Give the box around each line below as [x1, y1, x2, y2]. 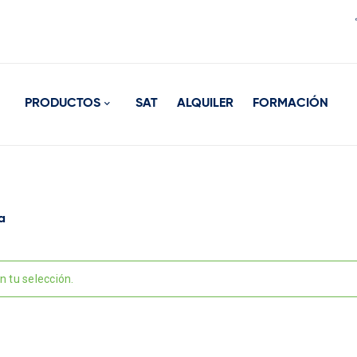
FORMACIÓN [253, 97, 328, 110]
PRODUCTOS [25, 97, 100, 110]
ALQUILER [177, 97, 233, 110]
